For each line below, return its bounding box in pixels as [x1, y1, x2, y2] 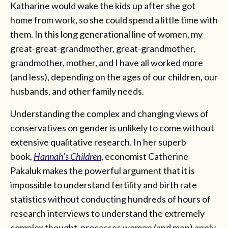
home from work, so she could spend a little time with [10, 14, 218, 25]
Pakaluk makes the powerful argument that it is [10, 164, 195, 176]
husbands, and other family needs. [10, 85, 146, 97]
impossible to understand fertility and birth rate [10, 179, 197, 190]
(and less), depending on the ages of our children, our [10, 71, 218, 82]
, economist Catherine [101, 150, 188, 162]
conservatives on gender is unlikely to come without [10, 122, 214, 133]
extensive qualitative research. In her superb [10, 136, 186, 148]
